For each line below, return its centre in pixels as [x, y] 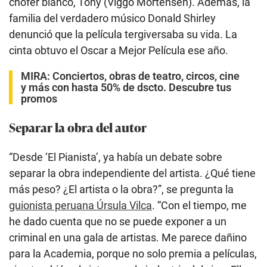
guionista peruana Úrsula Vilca [80, 205]
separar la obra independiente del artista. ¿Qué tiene [132, 173]
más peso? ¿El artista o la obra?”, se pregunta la [121, 189]
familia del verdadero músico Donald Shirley [112, 18]
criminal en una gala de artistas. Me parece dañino [128, 237]
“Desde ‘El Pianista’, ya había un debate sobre [116, 157]
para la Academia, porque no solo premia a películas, [133, 253]
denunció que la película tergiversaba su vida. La [123, 34]
